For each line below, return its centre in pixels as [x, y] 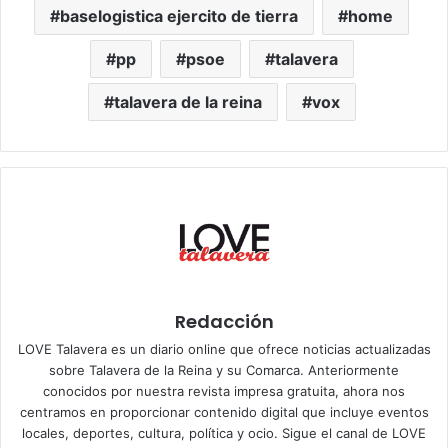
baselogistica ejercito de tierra [179, 15]
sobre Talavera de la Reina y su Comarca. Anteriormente [224, 369]
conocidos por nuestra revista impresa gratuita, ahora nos [224, 390]
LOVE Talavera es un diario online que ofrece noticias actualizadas [224, 348]
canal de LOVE [381, 432]
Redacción [224, 321]
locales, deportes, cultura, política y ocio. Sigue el [179, 432]
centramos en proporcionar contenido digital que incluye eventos [224, 411]
